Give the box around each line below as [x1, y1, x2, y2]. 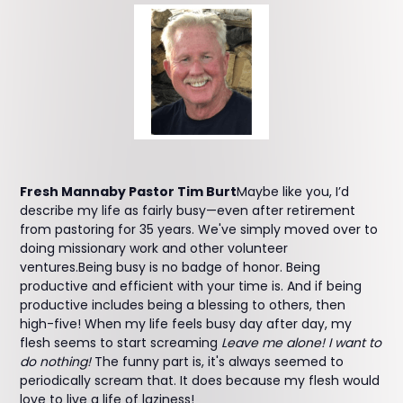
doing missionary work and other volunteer [20, 239, 289, 257]
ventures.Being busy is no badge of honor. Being [20, 258, 321, 276]
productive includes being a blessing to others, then [20, 296, 346, 314]
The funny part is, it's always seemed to [94, 353, 345, 371]
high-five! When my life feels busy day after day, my [20, 315, 353, 333]
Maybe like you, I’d [237, 183, 350, 201]
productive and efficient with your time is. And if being [20, 277, 363, 295]
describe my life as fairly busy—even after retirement [20, 201, 356, 219]
